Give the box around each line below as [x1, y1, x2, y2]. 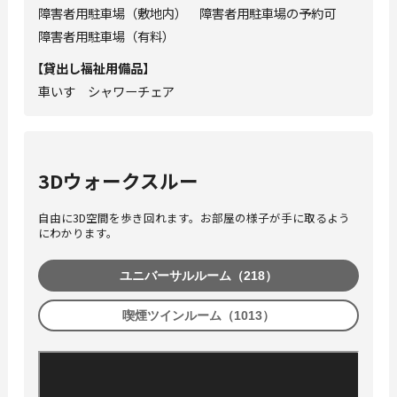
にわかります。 [37, 223, 118, 241]
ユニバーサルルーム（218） [119, 268, 277, 283]
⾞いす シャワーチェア [37, 82, 175, 101]
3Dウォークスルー [37, 167, 198, 195]
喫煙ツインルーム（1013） [121, 307, 275, 323]
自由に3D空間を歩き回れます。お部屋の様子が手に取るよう [37, 208, 350, 226]
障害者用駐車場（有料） [37, 27, 175, 46]
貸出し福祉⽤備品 [43, 58, 144, 78]
